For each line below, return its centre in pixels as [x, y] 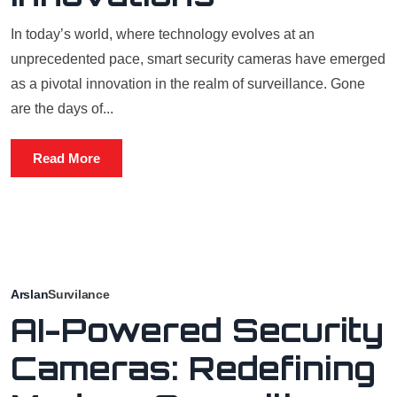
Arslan [30, 294]
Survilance [79, 294]
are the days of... [62, 109]
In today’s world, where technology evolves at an [163, 34]
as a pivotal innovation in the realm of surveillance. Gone [188, 84]
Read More [66, 158]
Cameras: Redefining [193, 368]
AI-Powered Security [197, 330]
